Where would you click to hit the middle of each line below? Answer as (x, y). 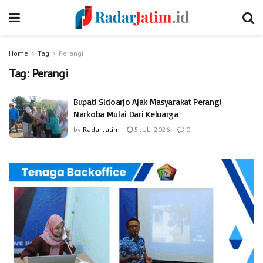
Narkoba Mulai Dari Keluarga (126, 114)
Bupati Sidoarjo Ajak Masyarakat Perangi (148, 102)
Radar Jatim (101, 129)
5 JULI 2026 (151, 129)
